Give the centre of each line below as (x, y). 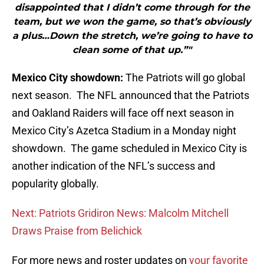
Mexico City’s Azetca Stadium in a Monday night (124, 131)
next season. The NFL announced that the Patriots (131, 95)
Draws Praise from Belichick (77, 231)
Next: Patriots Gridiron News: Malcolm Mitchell (120, 213)
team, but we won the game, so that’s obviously (132, 22)
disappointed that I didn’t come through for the (132, 8)
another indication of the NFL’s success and (113, 166)
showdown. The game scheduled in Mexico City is (129, 148)
